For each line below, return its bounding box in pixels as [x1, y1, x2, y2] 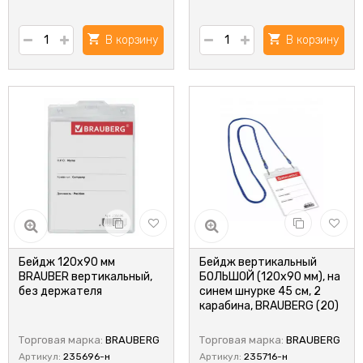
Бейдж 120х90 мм [19, 255, 115, 269]
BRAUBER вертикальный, [19, 270, 152, 284]
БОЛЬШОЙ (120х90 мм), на [199, 270, 340, 284]
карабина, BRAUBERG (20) [199, 299, 339, 313]
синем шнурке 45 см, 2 [199, 284, 321, 298]
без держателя [19, 284, 102, 298]
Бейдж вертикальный [199, 255, 317, 269]
